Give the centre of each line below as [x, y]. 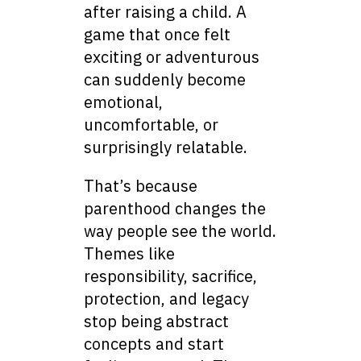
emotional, [123, 102]
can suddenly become [165, 80]
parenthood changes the [175, 209]
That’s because [141, 186]
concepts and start [154, 344]
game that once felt [157, 35]
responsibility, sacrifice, [170, 276]
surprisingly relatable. [166, 147]
